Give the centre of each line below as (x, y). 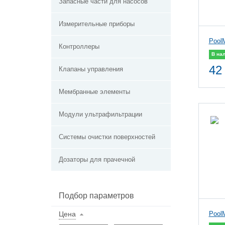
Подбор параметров (96, 196)
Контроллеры (79, 46)
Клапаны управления (91, 69)
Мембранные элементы (94, 92)
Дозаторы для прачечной (97, 159)
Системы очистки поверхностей (107, 137)
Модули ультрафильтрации (100, 114)
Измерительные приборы (97, 24)
